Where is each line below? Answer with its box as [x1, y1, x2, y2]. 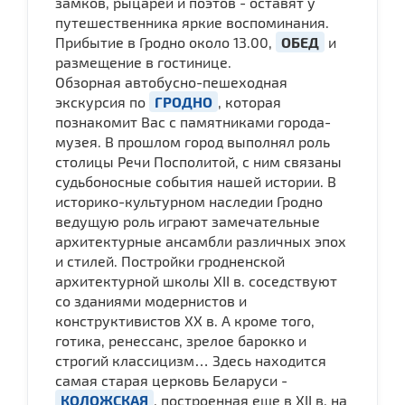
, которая [218, 92, 281, 110]
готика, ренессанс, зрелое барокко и [55, 331, 306, 349]
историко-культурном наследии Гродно [55, 192, 323, 210]
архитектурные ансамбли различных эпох [55, 231, 346, 250]
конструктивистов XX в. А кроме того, [55, 311, 315, 329]
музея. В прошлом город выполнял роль [55, 132, 330, 150]
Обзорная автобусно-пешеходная [55, 72, 287, 90]
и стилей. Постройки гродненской [55, 251, 285, 269]
